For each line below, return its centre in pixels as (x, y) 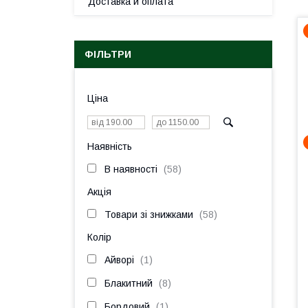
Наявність (110, 146)
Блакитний (129, 283)
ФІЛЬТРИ (108, 54)
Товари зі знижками (149, 214)
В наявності (131, 169)
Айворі (119, 260)
